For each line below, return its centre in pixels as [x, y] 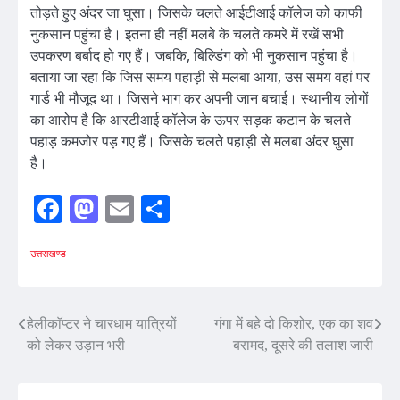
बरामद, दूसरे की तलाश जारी [303, 345]
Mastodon [155, 209]
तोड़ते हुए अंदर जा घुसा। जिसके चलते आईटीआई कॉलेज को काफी [196, 12]
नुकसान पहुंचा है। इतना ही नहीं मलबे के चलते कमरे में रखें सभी [187, 33]
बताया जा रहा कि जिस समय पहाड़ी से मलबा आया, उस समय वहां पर [200, 76]
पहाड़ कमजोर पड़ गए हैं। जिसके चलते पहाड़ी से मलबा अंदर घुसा [192, 141]
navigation [75, 361]
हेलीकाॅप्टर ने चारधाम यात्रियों [102, 324]
